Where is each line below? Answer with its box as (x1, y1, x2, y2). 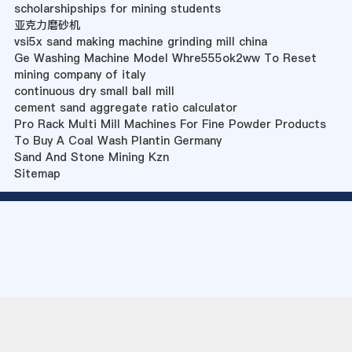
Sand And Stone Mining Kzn (13, 149, 169, 166)
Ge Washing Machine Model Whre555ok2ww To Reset (13, 50, 317, 67)
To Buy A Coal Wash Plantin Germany (13, 133, 222, 149)
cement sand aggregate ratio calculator (13, 100, 237, 116)
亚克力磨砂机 (13, 17, 80, 34)
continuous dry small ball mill (13, 83, 174, 100)
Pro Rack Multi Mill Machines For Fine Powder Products (13, 116, 326, 133)
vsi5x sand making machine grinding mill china (13, 34, 267, 50)
